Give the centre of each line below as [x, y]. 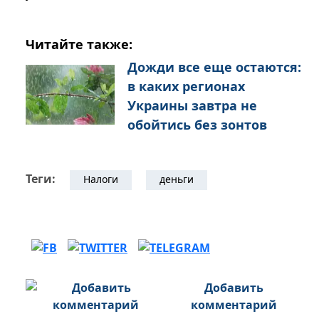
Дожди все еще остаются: [214, 67]
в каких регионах [186, 87]
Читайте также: [79, 45]
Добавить [234, 288]
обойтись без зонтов [197, 125]
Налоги [101, 179]
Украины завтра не [192, 106]
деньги [177, 179]
